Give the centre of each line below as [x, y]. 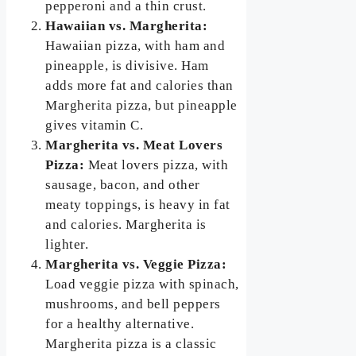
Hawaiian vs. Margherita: [127, 26]
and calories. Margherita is [126, 225]
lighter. [67, 245]
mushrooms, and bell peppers [133, 304]
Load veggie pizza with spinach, [142, 284]
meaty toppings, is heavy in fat [138, 205]
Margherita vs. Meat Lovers [134, 145]
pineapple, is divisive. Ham [127, 66]
